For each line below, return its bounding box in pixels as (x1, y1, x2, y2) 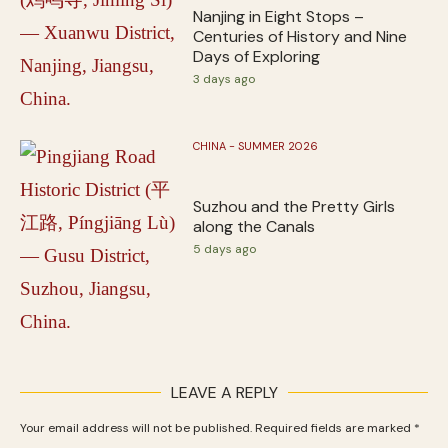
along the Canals (193, 215, 316, 237)
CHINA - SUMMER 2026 (193, 138, 319, 153)
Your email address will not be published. (20, 419, 252, 436)
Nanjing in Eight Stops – (193, 5, 365, 27)
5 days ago (193, 240, 257, 257)
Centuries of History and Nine (193, 25, 408, 47)
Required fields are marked (255, 419, 414, 436)
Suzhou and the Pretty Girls (193, 195, 396, 217)
